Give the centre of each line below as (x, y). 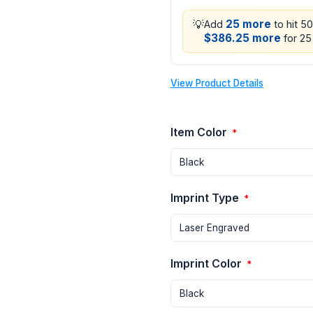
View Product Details (217, 83)
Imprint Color (208, 264)
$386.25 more (242, 38)
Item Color (200, 132)
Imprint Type (206, 198)
